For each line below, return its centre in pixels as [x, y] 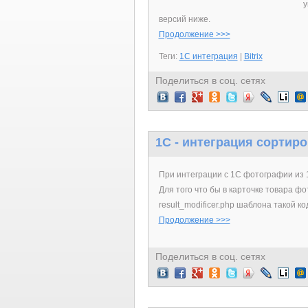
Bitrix [253, 56]
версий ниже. [184, 19]
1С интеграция [208, 56]
